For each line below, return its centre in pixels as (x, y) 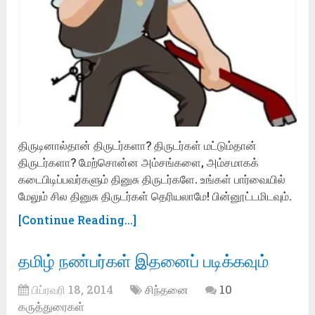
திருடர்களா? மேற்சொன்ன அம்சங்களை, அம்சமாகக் (139, 162)
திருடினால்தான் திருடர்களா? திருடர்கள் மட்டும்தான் (138, 145)
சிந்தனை (167, 289)
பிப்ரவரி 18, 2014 (73, 289)
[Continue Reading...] (78, 219)
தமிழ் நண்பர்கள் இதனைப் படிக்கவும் (144, 261)
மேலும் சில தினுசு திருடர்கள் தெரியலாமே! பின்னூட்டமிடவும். (155, 195)
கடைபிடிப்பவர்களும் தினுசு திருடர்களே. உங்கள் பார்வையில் (152, 179)
